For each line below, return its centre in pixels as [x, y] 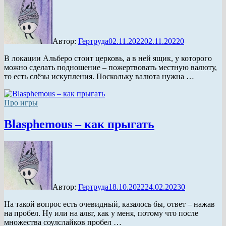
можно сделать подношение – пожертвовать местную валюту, [110, 67]
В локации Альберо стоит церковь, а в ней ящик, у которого [108, 58]
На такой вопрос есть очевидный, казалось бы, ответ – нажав [109, 204]
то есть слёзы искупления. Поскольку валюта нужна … [99, 76]
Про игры [21, 102]
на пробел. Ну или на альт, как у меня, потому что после [101, 213]
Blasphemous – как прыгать [79, 124]
